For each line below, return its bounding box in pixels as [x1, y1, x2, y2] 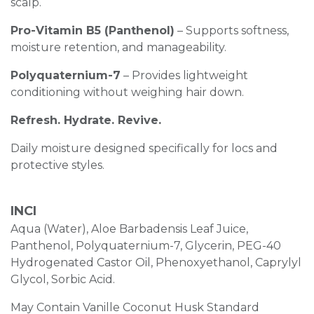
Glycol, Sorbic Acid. [11, 272, 118, 286]
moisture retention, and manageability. [11, 40, 226, 54]
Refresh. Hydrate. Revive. [11, 113, 161, 127]
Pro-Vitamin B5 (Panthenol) [11, 23, 175, 37]
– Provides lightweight [121, 68, 248, 82]
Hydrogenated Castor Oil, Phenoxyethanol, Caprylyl [11, 255, 301, 269]
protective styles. [11, 158, 104, 172]
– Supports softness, [175, 23, 289, 37]
